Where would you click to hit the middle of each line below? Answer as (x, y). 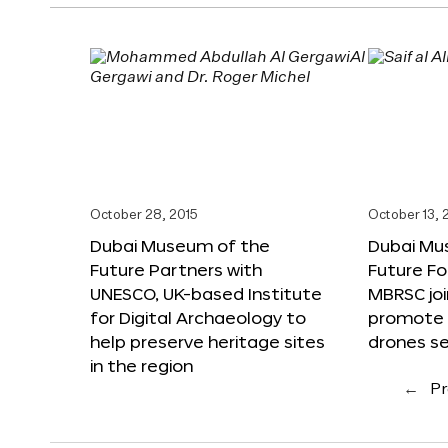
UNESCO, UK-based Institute (206, 293)
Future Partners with (176, 269)
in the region (141, 365)
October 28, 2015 (144, 215)
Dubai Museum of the (180, 245)
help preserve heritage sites (207, 341)
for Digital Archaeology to (198, 317)
